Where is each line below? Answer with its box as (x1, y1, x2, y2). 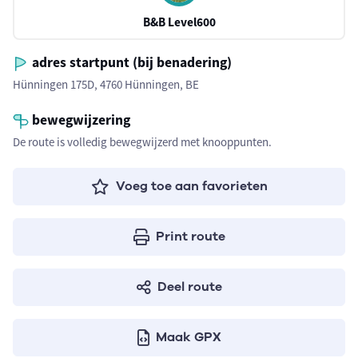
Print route (155, 228, 225, 245)
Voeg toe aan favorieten (115, 177, 268, 195)
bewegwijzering (29, 111, 130, 129)
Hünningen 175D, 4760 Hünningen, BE (13, 77, 199, 92)
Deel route (157, 278, 222, 296)
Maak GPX (155, 328, 221, 346)
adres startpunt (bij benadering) (29, 54, 232, 71)
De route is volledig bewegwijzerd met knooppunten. (13, 134, 272, 149)
